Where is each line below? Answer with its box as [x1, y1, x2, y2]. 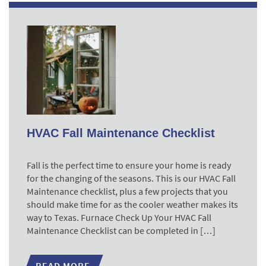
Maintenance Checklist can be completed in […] [27, 224, 216, 236]
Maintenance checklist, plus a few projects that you [27, 185, 228, 197]
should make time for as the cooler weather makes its [27, 198, 238, 210]
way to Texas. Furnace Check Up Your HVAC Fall [27, 211, 211, 223]
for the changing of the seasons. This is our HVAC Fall [27, 172, 236, 184]
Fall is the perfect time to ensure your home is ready [27, 159, 231, 171]
